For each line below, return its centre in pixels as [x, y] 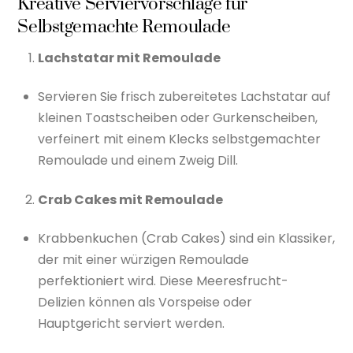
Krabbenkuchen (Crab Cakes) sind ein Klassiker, [186, 238]
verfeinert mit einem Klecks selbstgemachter [179, 139]
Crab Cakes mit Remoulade [130, 199]
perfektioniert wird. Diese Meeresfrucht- [163, 281]
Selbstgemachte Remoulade [124, 28]
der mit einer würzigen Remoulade [143, 259]
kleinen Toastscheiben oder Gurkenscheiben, [178, 118]
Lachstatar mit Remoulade [129, 58]
